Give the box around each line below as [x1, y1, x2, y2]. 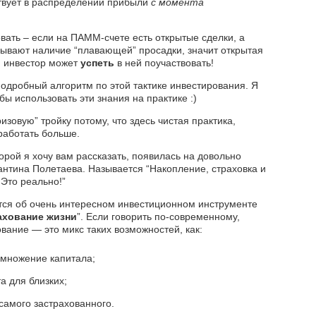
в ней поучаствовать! [117, 57, 214, 69]
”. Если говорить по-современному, [77, 211, 240, 223]
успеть [80, 57, 117, 69]
